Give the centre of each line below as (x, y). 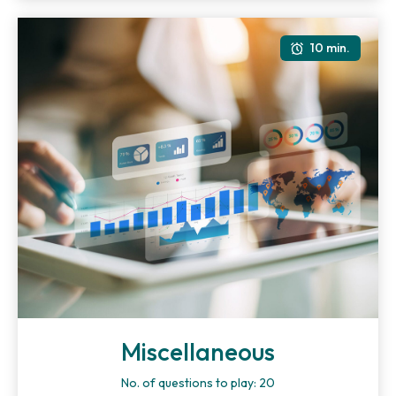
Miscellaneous (198, 351)
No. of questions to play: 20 (198, 383)
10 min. (330, 48)
